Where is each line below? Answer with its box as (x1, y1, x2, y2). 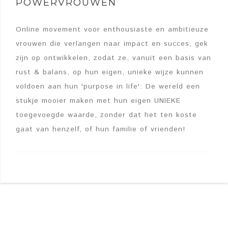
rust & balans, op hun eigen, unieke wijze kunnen (16, 67, 204, 78)
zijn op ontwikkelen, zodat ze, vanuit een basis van (16, 53, 211, 64)
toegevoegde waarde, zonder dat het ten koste (16, 110, 197, 121)
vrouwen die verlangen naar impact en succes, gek (16, 39, 208, 49)
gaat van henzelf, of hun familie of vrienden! (16, 124, 185, 135)
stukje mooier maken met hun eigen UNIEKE (16, 96, 181, 106)
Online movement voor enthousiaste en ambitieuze (16, 24, 209, 35)
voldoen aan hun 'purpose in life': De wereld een (16, 81, 200, 92)
